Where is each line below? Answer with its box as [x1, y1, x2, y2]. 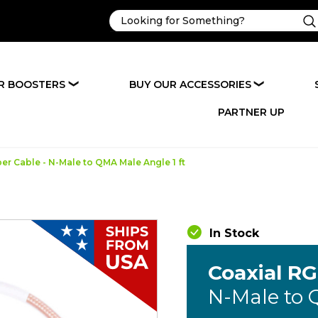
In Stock [209, 226, 259, 240]
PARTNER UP [218, 106, 285, 119]
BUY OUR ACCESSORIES [128, 78, 251, 91]
